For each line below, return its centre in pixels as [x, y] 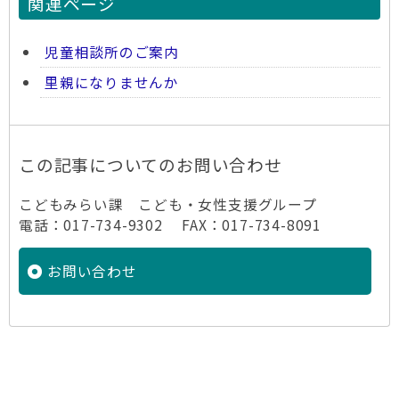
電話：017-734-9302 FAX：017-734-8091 [170, 225]
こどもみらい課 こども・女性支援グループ [168, 204]
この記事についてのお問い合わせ [151, 164]
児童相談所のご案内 [112, 52]
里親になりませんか [112, 82]
